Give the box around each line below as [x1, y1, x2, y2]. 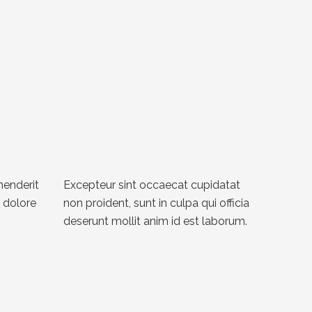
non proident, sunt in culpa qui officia [63, 196, 249, 210]
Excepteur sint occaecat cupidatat [63, 178, 240, 192]
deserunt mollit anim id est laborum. [63, 214, 247, 228]
